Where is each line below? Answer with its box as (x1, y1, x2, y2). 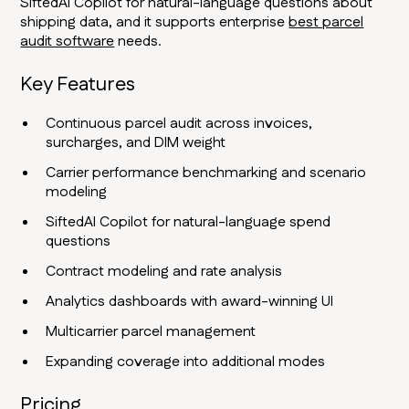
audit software (20, 31, 115, 53)
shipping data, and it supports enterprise (20, 12, 289, 34)
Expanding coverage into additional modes (46, 351, 326, 373)
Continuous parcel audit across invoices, (46, 113, 313, 135)
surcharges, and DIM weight (46, 132, 226, 154)
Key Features (20, 70, 136, 100)
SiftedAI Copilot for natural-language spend (46, 212, 331, 234)
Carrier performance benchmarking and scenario (46, 163, 367, 184)
